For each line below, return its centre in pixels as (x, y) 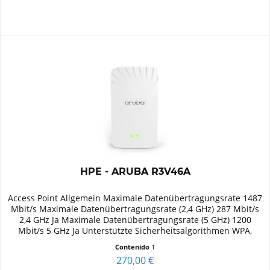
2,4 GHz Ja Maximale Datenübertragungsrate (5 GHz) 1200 (135, 220)
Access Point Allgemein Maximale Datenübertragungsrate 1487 (135, 198)
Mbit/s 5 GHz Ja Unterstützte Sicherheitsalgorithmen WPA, (135, 231)
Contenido (133, 247)
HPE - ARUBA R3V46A (135, 172)
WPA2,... (135, 242)
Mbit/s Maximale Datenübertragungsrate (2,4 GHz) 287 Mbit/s (135, 209)
